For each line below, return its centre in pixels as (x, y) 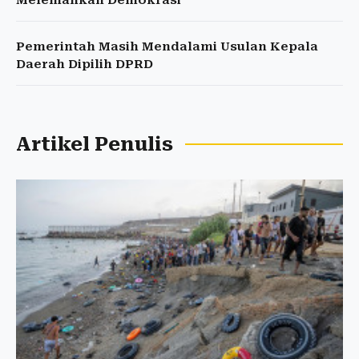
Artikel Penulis (95, 145)
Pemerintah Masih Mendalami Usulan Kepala (167, 47)
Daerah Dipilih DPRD (85, 65)
